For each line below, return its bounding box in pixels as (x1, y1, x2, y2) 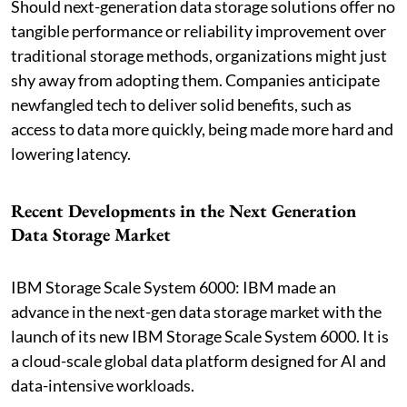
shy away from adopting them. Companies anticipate (11, 69, 380, 90)
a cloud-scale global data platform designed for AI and (11, 350, 386, 371)
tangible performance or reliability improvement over (11, 20, 386, 41)
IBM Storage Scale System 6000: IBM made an (11, 276, 336, 297)
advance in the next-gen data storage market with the (11, 301, 382, 322)
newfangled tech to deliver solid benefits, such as (11, 94, 352, 114)
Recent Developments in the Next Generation (11, 198, 356, 223)
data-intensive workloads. (11, 374, 194, 395)
